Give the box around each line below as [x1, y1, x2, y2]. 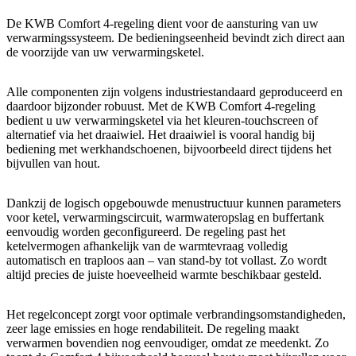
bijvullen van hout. [6, 157, 100, 171]
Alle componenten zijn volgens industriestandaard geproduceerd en [6, 85, 342, 99]
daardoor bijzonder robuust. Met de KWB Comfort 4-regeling [6, 99, 315, 114]
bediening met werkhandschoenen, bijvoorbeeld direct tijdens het [6, 142, 331, 157]
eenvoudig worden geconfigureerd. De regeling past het [6, 225, 285, 239]
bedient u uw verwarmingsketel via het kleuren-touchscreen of [6, 114, 318, 128]
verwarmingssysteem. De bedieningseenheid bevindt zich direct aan [6, 31, 345, 45]
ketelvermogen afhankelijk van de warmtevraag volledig [6, 239, 288, 253]
